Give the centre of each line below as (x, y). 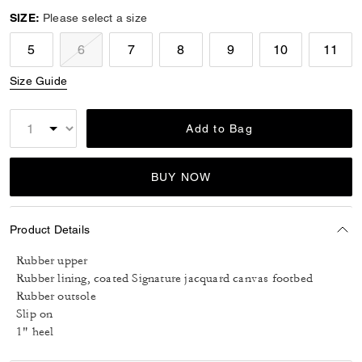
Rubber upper (52, 261)
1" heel (35, 332)
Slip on (35, 314)
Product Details (50, 229)
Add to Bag (219, 128)
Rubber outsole (56, 296)
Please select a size (95, 18)
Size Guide (38, 81)
